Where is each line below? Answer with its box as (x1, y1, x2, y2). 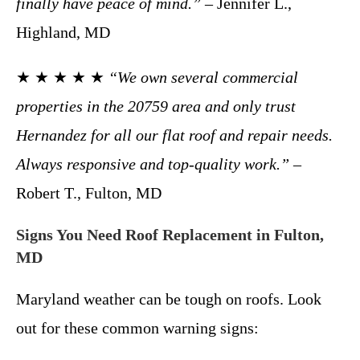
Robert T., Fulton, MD (16, 183, 162, 202)
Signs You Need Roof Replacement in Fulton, (16, 225, 324, 243)
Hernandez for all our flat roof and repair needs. (16, 125, 333, 144)
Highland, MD (16, 22, 110, 41)
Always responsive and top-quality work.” (16, 154, 289, 173)
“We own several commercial (108, 67, 298, 86)
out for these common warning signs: (16, 318, 259, 337)
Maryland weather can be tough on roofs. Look (16, 289, 321, 308)
